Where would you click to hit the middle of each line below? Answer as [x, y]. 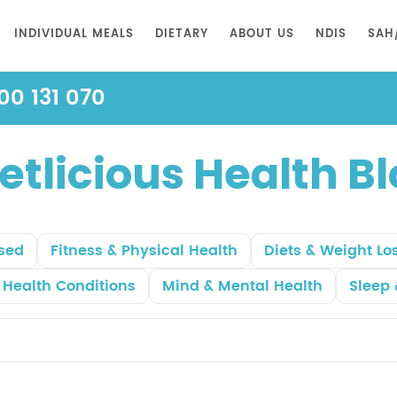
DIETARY [182, 34]
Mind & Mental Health [242, 286]
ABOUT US [262, 34]
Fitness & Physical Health [144, 251]
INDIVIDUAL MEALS [74, 34]
